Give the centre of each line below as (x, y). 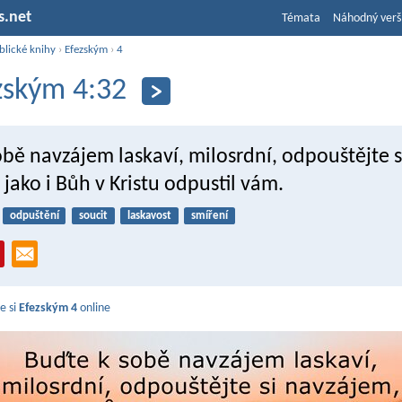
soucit (93, 215)
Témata (301, 18)
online (94, 309)
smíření (210, 215)
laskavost (149, 215)
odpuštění (34, 215)
